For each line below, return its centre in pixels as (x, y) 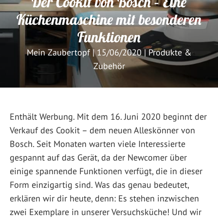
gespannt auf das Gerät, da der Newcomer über (98, 158)
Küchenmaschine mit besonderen (109, 19)
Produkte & (170, 52)
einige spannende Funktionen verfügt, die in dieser (106, 171)
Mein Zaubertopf (58, 52)
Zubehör (109, 66)
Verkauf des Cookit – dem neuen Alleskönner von (102, 130)
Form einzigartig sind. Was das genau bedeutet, (99, 185)
